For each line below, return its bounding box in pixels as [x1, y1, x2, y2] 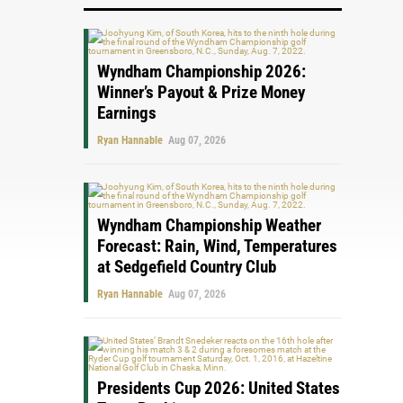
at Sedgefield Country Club [96, 256, 276, 277]
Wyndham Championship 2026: [96, 61, 306, 82]
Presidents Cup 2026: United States [96, 378, 340, 399]
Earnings [96, 103, 157, 123]
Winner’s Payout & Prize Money [96, 82, 305, 103]
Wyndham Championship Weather [96, 215, 321, 236]
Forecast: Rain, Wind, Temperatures [96, 236, 337, 256]
